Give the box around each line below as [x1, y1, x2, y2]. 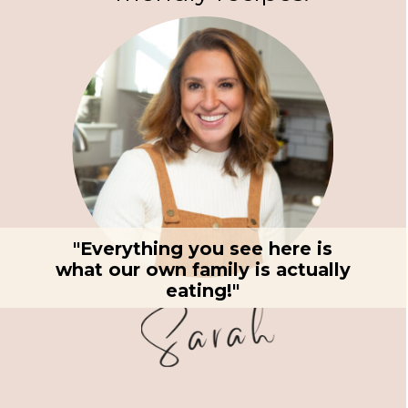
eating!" [166, 279, 240, 301]
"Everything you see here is [73, 237, 333, 260]
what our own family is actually [55, 258, 351, 280]
